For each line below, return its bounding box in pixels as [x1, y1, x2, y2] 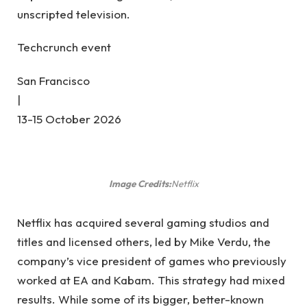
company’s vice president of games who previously [17, 254, 286, 269]
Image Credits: [108, 177, 171, 191]
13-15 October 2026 [17, 111, 121, 126]
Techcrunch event [17, 40, 111, 55]
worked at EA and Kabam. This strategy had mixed [17, 273, 285, 288]
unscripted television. [17, 6, 130, 21]
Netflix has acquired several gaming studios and [17, 215, 269, 230]
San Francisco [17, 73, 90, 88]
